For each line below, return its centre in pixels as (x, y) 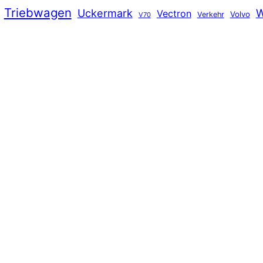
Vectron (174, 13)
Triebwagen (38, 12)
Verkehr (210, 14)
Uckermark (105, 13)
